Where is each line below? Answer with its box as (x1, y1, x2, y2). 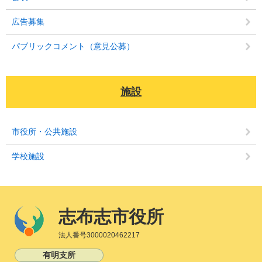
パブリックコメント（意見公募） (12, 41, 135, 51)
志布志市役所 (58, 206, 164, 226)
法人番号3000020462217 (58, 230, 140, 239)
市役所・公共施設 (12, 126, 77, 136)
